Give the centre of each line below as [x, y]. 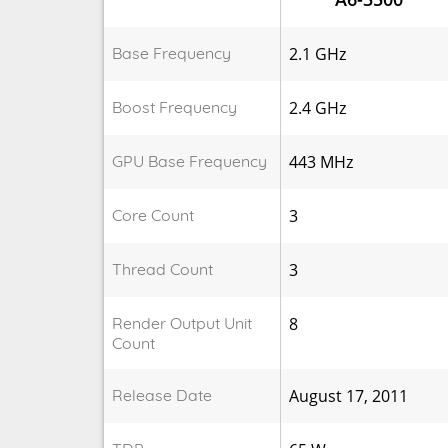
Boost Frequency [174, 106]
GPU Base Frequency [189, 160]
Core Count [152, 214]
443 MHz [320, 161]
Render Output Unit [181, 322]
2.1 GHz [317, 53]
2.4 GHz [317, 107]
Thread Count [162, 268]
